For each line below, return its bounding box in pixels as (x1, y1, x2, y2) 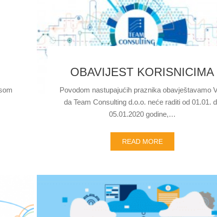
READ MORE (122, 138, 163, 145)
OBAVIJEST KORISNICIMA (70, 65, 215, 78)
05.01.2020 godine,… (108, 110, 176, 118)
